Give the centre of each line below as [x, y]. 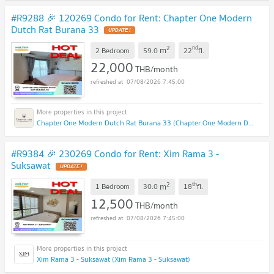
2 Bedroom [113, 50]
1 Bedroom [113, 187]
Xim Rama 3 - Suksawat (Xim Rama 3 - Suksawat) [113, 259]
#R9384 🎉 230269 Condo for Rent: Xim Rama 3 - [115, 154]
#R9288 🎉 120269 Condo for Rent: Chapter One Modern [131, 17]
